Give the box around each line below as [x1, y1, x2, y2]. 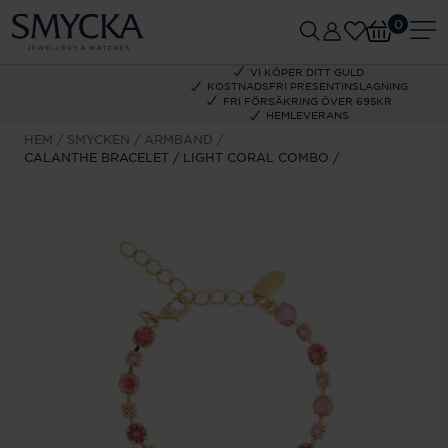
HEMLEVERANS [265, 108, 349, 122]
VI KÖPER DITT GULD [250, 64, 364, 78]
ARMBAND [143, 131, 213, 147]
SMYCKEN [66, 131, 130, 147]
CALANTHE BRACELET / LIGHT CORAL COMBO [24, 149, 329, 165]
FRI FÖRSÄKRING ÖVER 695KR [222, 93, 392, 107]
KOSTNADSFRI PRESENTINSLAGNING [206, 79, 408, 93]
